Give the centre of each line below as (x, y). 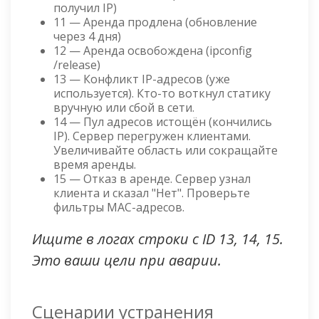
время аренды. (95, 165)
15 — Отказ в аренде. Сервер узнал (152, 179)
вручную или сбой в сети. (124, 108)
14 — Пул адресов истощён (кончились (163, 122)
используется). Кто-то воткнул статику (162, 94)
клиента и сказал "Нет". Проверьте (152, 193)
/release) (77, 65)
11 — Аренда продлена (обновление (155, 22)
